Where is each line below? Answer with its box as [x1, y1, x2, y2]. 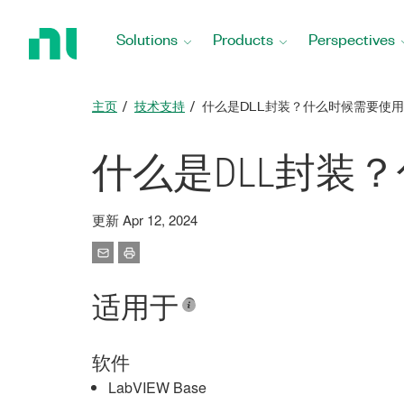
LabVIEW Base [108, 377, 207, 398]
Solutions [116, 29, 178, 49]
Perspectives [308, 29, 395, 49]
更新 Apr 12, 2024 [92, 210, 197, 229]
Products [213, 29, 273, 49]
